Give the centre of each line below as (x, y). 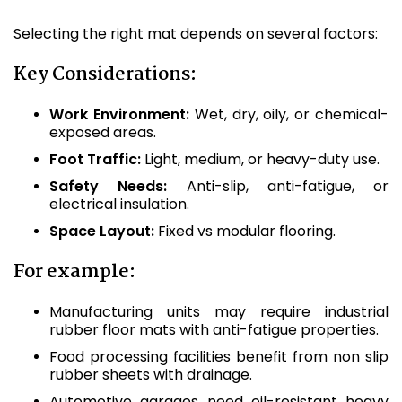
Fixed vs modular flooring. (245, 231)
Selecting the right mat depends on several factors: (196, 34)
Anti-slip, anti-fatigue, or (278, 186)
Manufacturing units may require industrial (219, 312)
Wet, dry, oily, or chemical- (289, 114)
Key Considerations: (105, 74)
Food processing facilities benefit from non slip (219, 357)
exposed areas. (103, 132)
